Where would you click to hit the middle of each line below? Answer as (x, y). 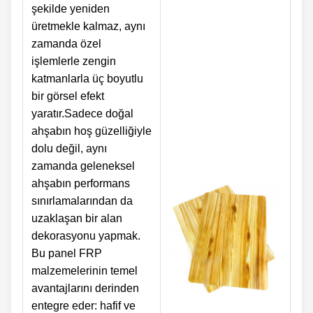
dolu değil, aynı (69, 149)
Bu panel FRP (67, 254)
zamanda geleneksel (83, 166)
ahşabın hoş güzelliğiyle (92, 131)
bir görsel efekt (68, 96)
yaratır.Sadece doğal (82, 114)
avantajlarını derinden (85, 289)
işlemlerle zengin (74, 61)
